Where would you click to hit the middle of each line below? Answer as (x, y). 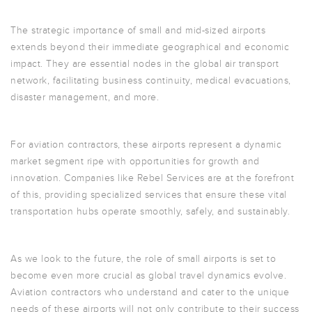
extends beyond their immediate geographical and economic (150, 47)
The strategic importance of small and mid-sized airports (138, 30)
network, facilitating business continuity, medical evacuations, (151, 80)
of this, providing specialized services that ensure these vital (149, 195)
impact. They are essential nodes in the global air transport (145, 64)
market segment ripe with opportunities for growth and (135, 161)
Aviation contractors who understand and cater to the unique (150, 292)
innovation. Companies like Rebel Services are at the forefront (152, 178)
